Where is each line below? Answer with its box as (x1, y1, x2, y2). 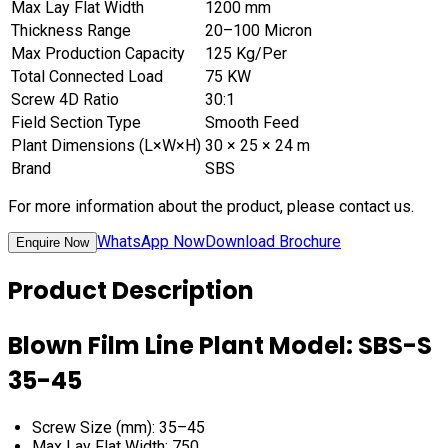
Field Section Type (11, 113, 141, 133)
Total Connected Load (11, 67, 163, 87)
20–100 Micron (205, 21, 312, 41)
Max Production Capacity (11, 44, 185, 64)
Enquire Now (16, 235, 89, 251)
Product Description (8, 274, 254, 308)
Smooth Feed (205, 113, 299, 133)
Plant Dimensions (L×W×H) (11, 136, 201, 156)
